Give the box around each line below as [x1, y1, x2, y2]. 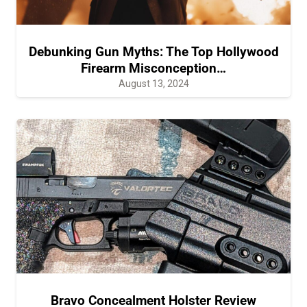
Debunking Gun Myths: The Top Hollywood [28, 43, 279, 60]
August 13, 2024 [118, 77, 189, 89]
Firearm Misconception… [81, 60, 226, 76]
